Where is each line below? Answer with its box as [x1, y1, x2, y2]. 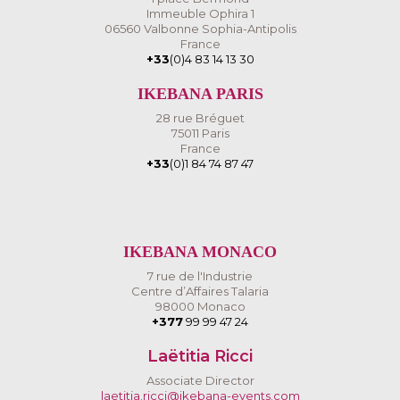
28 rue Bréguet [155, 111, 245, 125]
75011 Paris [171, 126, 229, 140]
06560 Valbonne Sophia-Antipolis [104, 21, 296, 36]
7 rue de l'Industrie [147, 269, 253, 283]
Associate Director [146, 373, 254, 387]
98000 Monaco [154, 299, 246, 313]
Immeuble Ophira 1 [146, 6, 254, 21]
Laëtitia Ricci [147, 346, 253, 366]
